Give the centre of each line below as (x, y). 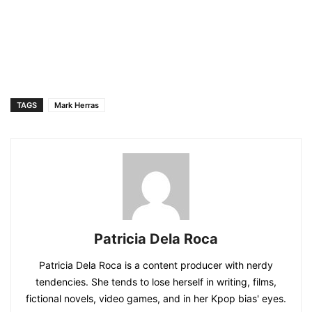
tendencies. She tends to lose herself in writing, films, (156, 281)
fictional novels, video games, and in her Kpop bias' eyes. (156, 298)
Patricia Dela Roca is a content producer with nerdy (156, 265)
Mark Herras (77, 105)
